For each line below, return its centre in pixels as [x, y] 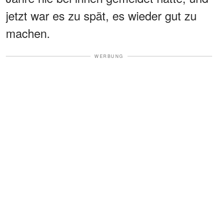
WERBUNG [109, 56]
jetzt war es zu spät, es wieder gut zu [101, 15]
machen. [28, 33]
